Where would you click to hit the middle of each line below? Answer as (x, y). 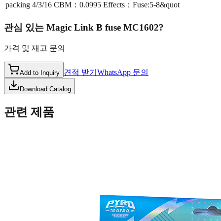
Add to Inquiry (40, 73)
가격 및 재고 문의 (35, 48)
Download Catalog (45, 89)
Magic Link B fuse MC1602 (103, 28)
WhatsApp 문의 (123, 72)
